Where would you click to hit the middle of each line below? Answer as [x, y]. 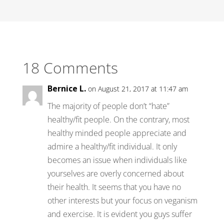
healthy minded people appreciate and [117, 133]
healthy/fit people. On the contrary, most [118, 119]
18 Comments [70, 67]
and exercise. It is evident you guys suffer [119, 214]
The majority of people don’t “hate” [108, 106]
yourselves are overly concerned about [115, 173]
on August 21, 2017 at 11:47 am [138, 88]
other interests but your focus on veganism [122, 200]
